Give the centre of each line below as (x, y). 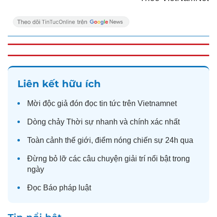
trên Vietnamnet (149, 103)
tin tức (110, 103)
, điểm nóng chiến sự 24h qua (142, 140)
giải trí (135, 159)
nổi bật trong (168, 159)
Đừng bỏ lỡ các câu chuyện (76, 159)
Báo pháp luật (67, 188)
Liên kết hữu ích (59, 84)
